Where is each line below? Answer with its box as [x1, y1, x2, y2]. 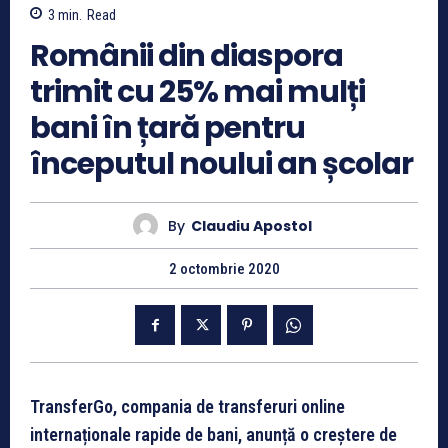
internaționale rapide [30, 424, 181, 446]
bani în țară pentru [30, 107, 305, 150]
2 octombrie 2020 [168, 260, 280, 279]
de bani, [181, 424, 242, 446]
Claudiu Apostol [191, 215, 312, 236]
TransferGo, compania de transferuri [30, 396, 297, 418]
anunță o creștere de [246, 424, 397, 446]
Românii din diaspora [30, 35, 343, 78]
